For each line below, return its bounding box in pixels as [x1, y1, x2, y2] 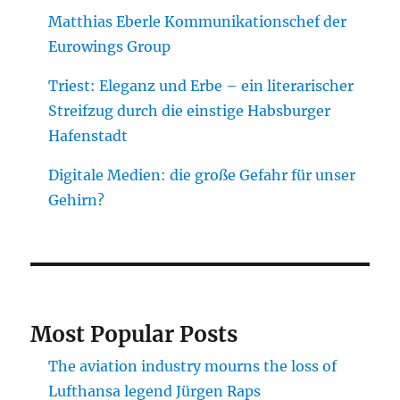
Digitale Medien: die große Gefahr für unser [48, 165, 356, 184]
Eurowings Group [48, 37, 171, 55]
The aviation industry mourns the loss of [48, 356, 337, 375]
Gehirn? [48, 190, 105, 209]
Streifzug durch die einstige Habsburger [48, 101, 331, 120]
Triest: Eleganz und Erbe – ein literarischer [48, 76, 354, 95]
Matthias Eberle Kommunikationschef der [48, 12, 347, 30]
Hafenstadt [48, 126, 129, 145]
